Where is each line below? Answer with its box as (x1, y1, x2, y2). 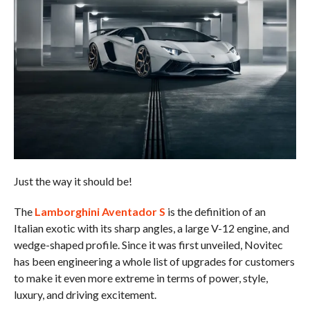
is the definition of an (165, 204, 266, 218)
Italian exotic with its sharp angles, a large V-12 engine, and (13, 221, 289, 235)
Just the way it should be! (13, 174, 132, 188)
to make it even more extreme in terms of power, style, (13, 271, 268, 284)
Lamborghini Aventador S (34, 204, 165, 218)
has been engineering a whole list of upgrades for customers (13, 254, 295, 268)
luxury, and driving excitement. (13, 287, 156, 301)
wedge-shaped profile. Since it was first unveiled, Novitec (13, 237, 283, 251)
